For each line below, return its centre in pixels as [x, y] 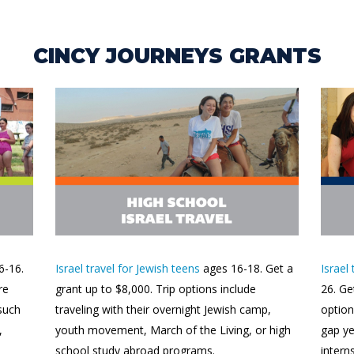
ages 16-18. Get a [247, 269]
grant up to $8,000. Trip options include [156, 289]
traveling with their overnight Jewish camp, [163, 310]
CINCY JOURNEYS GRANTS [177, 56]
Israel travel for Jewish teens [128, 269]
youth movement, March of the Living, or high [173, 330]
